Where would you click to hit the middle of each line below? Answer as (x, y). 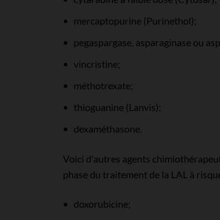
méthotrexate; (103, 85)
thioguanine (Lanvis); (117, 107)
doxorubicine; (102, 204)
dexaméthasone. (108, 129)
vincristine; (97, 64)
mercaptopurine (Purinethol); (135, 21)
